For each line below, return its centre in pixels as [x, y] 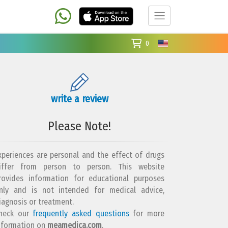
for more [147, 213]
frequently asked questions [81, 213]
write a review [79, 99]
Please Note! [79, 126]
